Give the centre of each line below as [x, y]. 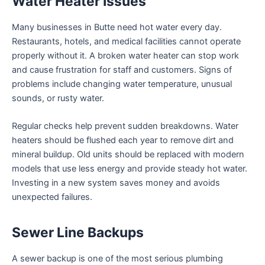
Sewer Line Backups [78, 233]
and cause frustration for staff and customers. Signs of [122, 70]
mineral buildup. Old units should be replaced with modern [128, 155]
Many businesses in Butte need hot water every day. [117, 27]
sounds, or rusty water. [58, 98]
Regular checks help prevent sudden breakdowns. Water [125, 126]
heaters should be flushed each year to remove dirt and [123, 140]
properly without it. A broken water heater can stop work [125, 55]
